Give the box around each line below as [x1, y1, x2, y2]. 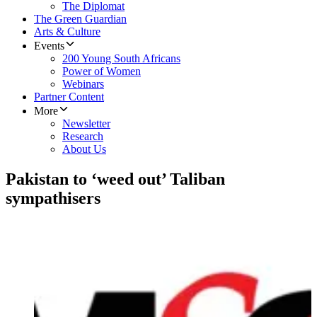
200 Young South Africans [62, 52, 180, 65]
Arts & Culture [34, 25, 100, 38]
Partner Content [34, 91, 104, 103]
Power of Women [62, 65, 141, 78]
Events [34, 40, 64, 52]
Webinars [62, 78, 104, 91]
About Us [62, 143, 106, 156]
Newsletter [62, 117, 110, 130]
